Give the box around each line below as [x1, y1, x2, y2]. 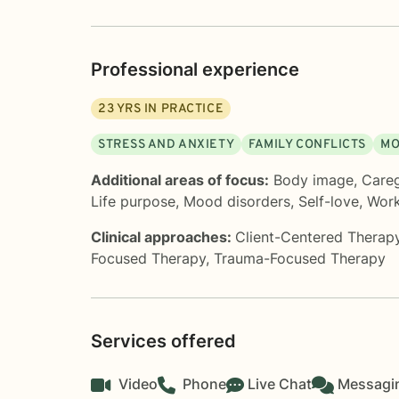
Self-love [298, 191, 359, 210]
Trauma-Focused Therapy [214, 248, 386, 267]
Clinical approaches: [91, 227, 235, 246]
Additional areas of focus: [91, 170, 269, 189]
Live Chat [248, 374, 312, 393]
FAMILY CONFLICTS [248, 136, 367, 152]
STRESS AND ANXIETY [98, 136, 235, 152]
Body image [273, 170, 354, 189]
